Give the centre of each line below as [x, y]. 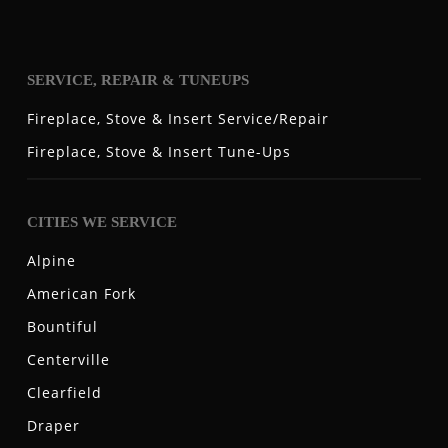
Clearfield [64, 393]
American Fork [81, 294]
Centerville [68, 360]
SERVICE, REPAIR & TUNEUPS [137, 79]
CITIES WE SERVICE [101, 222]
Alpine [51, 261]
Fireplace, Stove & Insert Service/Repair [177, 118]
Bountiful [62, 327]
